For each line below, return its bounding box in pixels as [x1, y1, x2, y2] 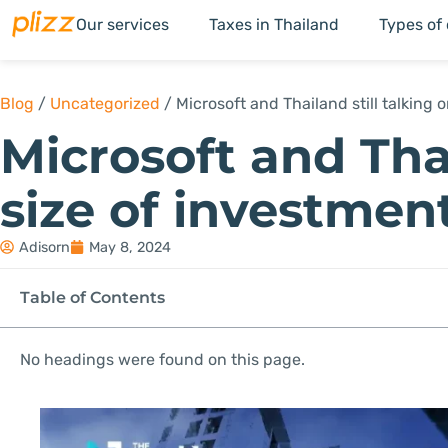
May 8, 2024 [89, 238, 171, 256]
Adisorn [19, 238, 70, 256]
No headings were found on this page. [20, 349, 305, 369]
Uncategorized [50, 94, 160, 113]
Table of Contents [20, 287, 165, 307]
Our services [76, 15, 169, 34]
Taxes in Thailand [209, 15, 339, 34]
